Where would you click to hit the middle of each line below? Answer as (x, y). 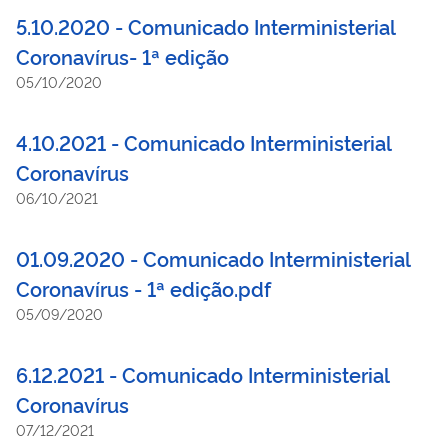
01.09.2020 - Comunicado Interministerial (213, 257)
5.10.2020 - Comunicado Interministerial (205, 25)
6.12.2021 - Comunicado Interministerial (202, 373)
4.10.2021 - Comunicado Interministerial (203, 141)
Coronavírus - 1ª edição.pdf (143, 287)
